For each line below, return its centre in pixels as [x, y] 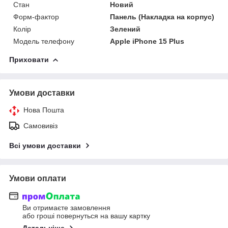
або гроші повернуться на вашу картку [86, 216]
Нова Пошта [44, 110]
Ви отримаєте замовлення [66, 208]
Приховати [29, 59]
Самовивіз [40, 125]
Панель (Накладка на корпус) [162, 17]
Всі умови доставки [45, 145]
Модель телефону [44, 41]
